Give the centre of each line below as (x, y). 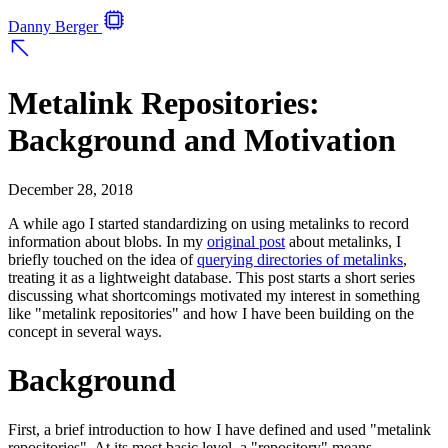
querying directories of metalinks (300, 259)
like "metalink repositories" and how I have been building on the (211, 313)
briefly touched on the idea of (102, 259)
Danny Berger (53, 26)
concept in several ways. (85, 331)
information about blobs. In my (107, 241)
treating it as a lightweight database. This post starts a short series (211, 277)
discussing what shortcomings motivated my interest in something (214, 295)
